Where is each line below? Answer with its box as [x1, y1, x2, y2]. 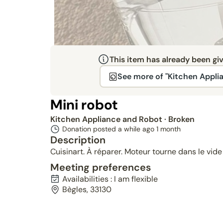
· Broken [164, 114, 195, 124]
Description [50, 133, 106, 146]
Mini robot [50, 96, 117, 114]
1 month [156, 124, 181, 133]
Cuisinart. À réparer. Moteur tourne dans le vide [50, 146, 222, 157]
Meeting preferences [50, 161, 151, 174]
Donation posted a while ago [62, 124, 156, 133]
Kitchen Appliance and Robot [50, 114, 164, 124]
